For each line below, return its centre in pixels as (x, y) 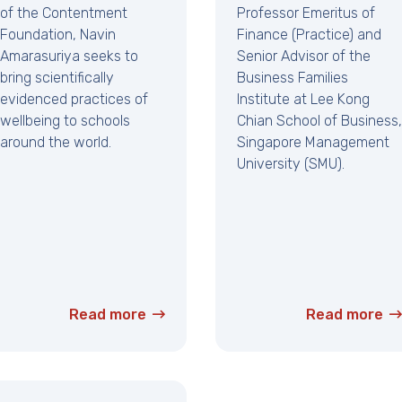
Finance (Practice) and (309, 35)
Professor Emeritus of (306, 13)
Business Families (293, 78)
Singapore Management (313, 143)
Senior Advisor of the (304, 57)
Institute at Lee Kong (303, 100)
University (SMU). (291, 164)
